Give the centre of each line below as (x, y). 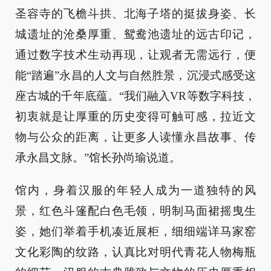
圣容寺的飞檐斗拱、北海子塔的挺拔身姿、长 (135, 14)
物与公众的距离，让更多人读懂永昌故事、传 (135, 137)
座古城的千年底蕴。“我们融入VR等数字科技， (135, 96)
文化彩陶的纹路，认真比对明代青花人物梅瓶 (135, 252)
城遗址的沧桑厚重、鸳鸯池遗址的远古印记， (135, 34)
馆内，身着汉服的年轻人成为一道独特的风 (135, 190)
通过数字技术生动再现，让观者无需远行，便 (135, 55)
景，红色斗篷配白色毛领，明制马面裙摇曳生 (135, 211)
